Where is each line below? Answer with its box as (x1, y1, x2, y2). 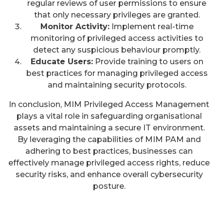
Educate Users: (30, 57, 93, 67)
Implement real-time (109, 22, 194, 32)
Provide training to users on (92, 57, 203, 67)
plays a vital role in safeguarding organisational (16, 111, 202, 121)
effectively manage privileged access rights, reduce (8, 158, 210, 168)
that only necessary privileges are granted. (34, 10, 200, 20)
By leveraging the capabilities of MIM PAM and (17, 135, 201, 145)
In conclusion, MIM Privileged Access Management (9, 100, 209, 109)
